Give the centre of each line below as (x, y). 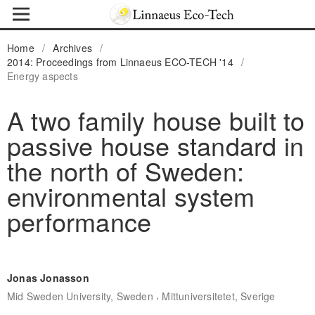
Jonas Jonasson (48, 277)
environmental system (130, 195)
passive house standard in (155, 145)
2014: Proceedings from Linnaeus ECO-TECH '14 (120, 62)
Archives (73, 47)
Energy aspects (42, 76)
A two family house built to (156, 120)
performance (79, 221)
